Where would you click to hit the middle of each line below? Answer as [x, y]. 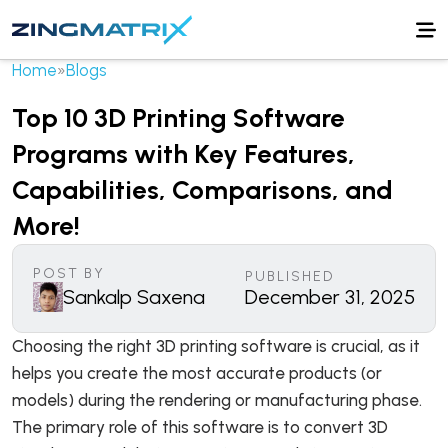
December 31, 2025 [330, 297]
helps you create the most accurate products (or [197, 373]
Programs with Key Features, [183, 154]
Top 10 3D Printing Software [178, 118]
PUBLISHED [289, 276]
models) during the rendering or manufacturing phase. [217, 400]
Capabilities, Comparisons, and [202, 190]
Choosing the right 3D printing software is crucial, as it [216, 346]
